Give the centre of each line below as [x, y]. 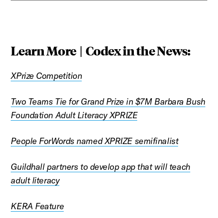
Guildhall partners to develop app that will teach [100, 166]
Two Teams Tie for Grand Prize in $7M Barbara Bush [108, 101]
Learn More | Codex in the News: [101, 50]
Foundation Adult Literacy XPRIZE [74, 115]
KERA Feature [37, 206]
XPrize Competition [46, 75]
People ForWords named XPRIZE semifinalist [95, 141]
